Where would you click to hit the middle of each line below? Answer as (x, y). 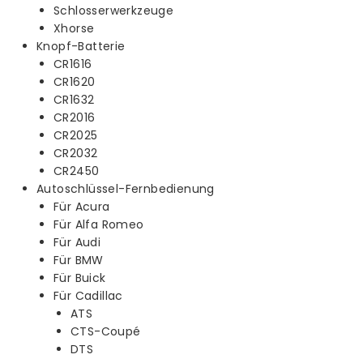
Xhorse (74, 28)
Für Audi (77, 242)
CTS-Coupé (106, 331)
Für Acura (82, 206)
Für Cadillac (88, 295)
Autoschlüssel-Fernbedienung (126, 188)
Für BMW (79, 260)
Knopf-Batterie (81, 46)
